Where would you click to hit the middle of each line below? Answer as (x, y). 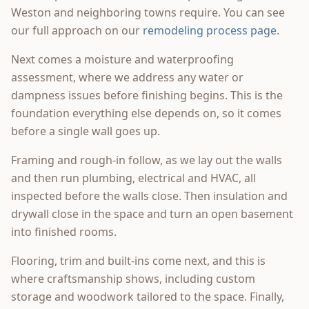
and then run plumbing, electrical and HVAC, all (133, 178)
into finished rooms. (64, 231)
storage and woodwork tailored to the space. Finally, (148, 296)
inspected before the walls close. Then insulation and (149, 196)
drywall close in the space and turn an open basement (152, 213)
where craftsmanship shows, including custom (133, 278)
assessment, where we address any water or (127, 77)
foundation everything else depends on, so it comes (146, 113)
